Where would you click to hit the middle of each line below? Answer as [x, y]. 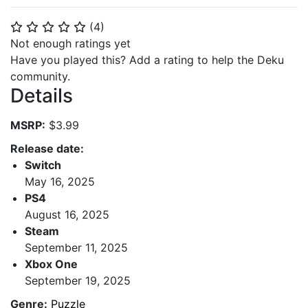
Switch [43, 165]
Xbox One [51, 264]
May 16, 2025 [60, 181]
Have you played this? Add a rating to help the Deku [147, 60]
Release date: [47, 148]
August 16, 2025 [67, 214]
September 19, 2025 [78, 280]
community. [40, 76]
